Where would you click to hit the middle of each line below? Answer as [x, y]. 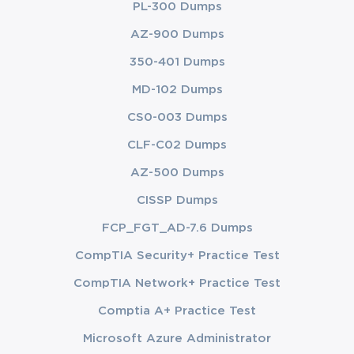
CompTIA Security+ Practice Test [177, 255]
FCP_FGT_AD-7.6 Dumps [177, 228]
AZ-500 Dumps [177, 172]
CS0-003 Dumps [177, 117]
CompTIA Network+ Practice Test [177, 283]
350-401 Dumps [177, 62]
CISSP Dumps [177, 200]
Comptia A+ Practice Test [177, 311]
